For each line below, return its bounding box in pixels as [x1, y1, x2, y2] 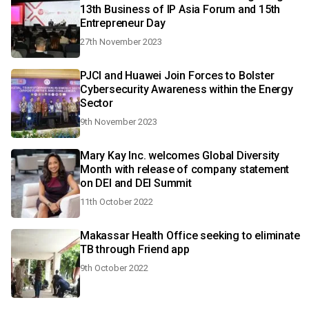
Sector [80, 97, 113, 110]
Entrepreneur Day [80, 17, 166, 30]
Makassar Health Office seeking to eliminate [80, 229, 300, 242]
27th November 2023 [80, 37, 162, 47]
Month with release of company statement [80, 163, 290, 176]
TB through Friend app [80, 243, 190, 256]
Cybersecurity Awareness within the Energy [80, 83, 293, 96]
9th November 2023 [80, 117, 157, 127]
